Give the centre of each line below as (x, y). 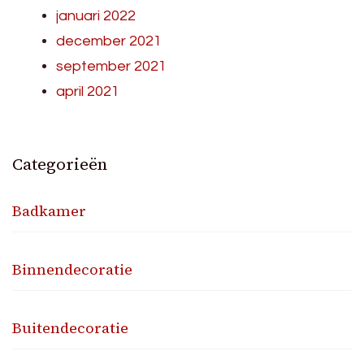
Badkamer (49, 210)
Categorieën (60, 164)
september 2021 (111, 66)
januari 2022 (96, 15)
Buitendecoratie (70, 327)
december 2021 (109, 41)
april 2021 (88, 91)
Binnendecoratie (72, 269)
